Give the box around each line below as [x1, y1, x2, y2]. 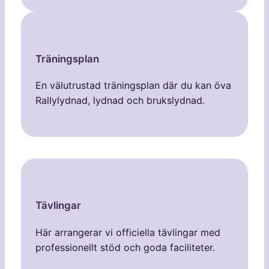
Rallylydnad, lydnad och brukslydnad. [35, 94, 205, 106]
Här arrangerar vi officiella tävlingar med [35, 226, 220, 238]
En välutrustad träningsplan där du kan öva [35, 79, 231, 91]
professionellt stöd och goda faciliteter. [35, 241, 215, 253]
